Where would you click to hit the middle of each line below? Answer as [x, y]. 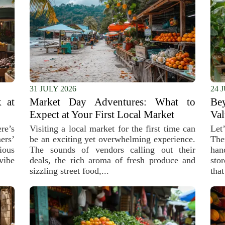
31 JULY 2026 [53, 89]
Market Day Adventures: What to [113, 102]
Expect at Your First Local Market [102, 115]
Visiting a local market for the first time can [113, 129]
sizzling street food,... [69, 171]
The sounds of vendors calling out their [113, 150]
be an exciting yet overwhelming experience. [113, 139]
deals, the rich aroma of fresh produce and [113, 160]
